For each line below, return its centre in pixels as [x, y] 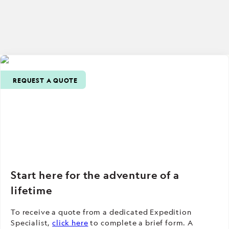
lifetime [32, 191]
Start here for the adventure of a [95, 175]
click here [70, 223]
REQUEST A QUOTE [45, 81]
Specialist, [32, 223]
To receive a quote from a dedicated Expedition [101, 212]
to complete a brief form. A [141, 223]
